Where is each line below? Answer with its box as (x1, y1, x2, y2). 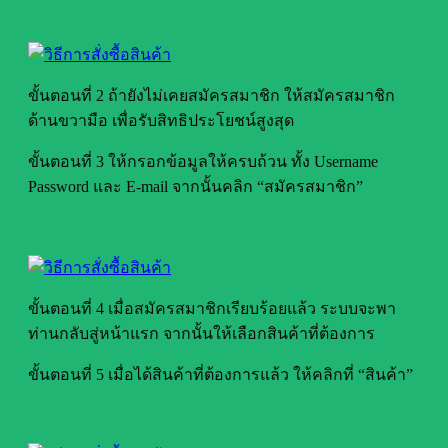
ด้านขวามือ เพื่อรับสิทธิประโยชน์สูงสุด (28, 111, 294, 129)
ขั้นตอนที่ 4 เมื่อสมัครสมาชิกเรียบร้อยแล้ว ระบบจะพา (28, 299, 396, 317)
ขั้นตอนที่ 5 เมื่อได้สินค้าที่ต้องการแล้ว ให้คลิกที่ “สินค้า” (28, 365, 413, 383)
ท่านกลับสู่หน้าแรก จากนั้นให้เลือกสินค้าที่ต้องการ (28, 324, 375, 342)
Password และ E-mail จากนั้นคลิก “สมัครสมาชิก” (28, 177, 363, 195)
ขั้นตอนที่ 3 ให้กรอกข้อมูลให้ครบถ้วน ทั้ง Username (28, 152, 378, 170)
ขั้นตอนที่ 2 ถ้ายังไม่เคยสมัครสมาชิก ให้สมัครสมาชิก (28, 86, 395, 104)
